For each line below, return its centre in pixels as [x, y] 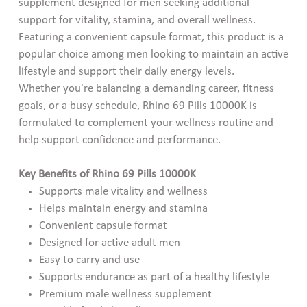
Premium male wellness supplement [126, 294]
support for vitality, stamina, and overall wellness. [137, 20]
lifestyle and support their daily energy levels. [126, 71]
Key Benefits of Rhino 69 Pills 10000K [107, 174]
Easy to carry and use [90, 260]
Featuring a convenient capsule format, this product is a [151, 37]
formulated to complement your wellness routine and [146, 123]
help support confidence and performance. [119, 140]
